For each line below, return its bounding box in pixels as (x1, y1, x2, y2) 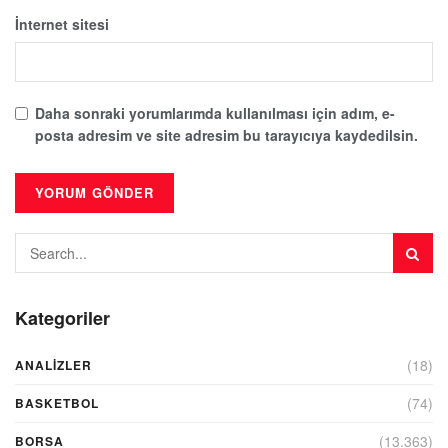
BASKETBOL (15, 393, 99, 412)
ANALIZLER (15, 355, 92, 374)
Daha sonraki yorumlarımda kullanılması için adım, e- (35, 102, 395, 123)
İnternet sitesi (15, 13, 109, 34)
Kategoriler (15, 304, 110, 331)
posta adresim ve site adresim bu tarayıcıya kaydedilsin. (35, 124, 418, 145)
